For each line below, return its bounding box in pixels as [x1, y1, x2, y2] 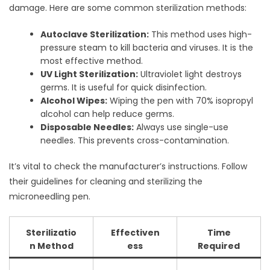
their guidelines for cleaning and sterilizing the [9, 175, 202, 187]
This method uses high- [149, 28, 253, 40]
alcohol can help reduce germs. [40, 107, 175, 120]
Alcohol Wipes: [40, 94, 108, 107]
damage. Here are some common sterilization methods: [9, 1, 246, 14]
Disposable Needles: [40, 121, 134, 133]
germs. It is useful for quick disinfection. [40, 81, 207, 93]
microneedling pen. [9, 190, 90, 202]
